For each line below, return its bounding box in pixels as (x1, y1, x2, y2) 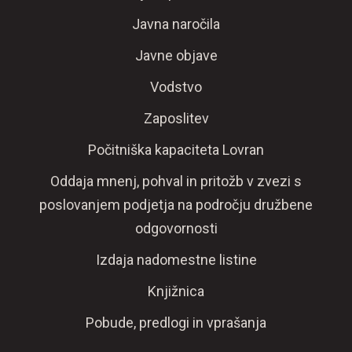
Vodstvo (150, 79, 202, 95)
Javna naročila (132, 16, 220, 32)
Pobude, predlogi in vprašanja (86, 314, 266, 331)
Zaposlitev (143, 110, 209, 126)
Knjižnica (148, 283, 204, 299)
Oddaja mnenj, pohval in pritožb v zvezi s (50, 173, 302, 189)
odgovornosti (134, 220, 218, 236)
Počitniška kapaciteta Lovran (88, 141, 264, 158)
